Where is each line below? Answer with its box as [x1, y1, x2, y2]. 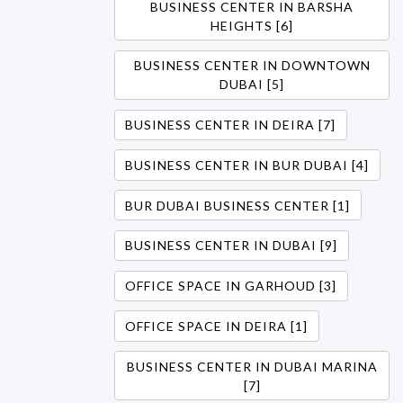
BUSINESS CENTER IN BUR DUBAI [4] [125, 157, 370, 173]
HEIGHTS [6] [210, 17, 293, 33]
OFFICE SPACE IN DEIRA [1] [125, 318, 309, 334]
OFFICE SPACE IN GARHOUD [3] [125, 278, 337, 294]
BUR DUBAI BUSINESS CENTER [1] [125, 197, 351, 213]
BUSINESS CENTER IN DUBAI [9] [125, 237, 338, 254]
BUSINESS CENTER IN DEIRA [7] [125, 117, 336, 133]
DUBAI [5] [219, 76, 284, 93]
